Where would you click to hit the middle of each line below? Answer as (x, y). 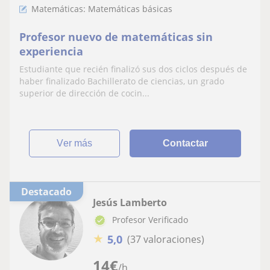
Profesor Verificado (150, 220)
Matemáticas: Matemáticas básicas (102, 9)
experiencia (51, 51)
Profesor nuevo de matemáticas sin (116, 37)
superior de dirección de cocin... (84, 93)
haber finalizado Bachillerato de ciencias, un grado (122, 81)
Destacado (50, 192)
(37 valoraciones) (166, 240)
